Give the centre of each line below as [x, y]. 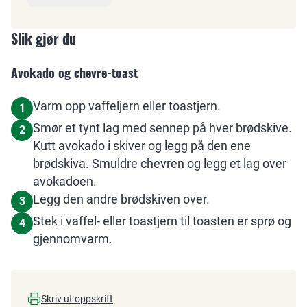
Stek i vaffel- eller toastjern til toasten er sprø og [162, 221]
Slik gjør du [44, 38]
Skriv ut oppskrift [77, 299]
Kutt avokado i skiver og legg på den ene [142, 146]
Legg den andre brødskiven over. [121, 199]
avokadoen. [65, 181]
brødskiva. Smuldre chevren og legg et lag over [160, 163]
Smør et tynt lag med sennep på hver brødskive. [162, 128]
